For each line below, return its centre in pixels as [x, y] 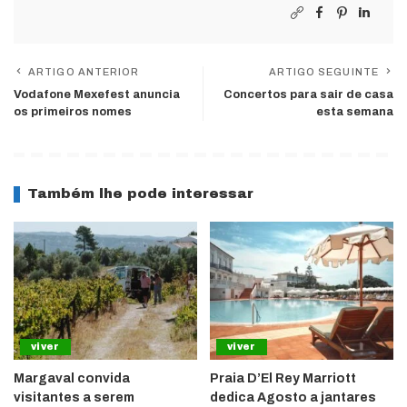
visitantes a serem [74, 397]
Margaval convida [72, 378]
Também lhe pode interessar [140, 194]
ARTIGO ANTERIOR [84, 72]
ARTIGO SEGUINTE [323, 72]
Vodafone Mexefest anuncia [97, 95]
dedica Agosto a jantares [293, 397]
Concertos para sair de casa [308, 95]
